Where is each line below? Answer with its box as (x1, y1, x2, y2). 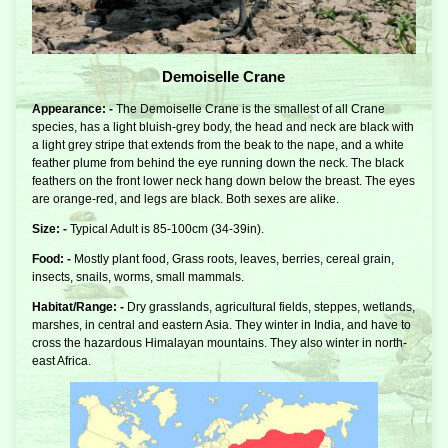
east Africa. (32, 354, 91, 369)
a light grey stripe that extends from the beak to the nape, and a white (32, 138, 404, 153)
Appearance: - (32, 102, 116, 117)
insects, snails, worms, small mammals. (32, 270, 244, 285)
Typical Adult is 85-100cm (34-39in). (70, 222, 264, 237)
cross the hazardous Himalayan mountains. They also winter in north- (32, 336, 407, 351)
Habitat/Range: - (32, 300, 127, 315)
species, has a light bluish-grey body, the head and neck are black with (32, 120, 414, 135)
